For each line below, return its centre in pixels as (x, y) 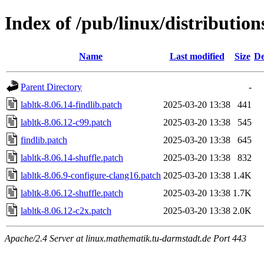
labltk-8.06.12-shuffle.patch (72, 193)
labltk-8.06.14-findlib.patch (71, 104)
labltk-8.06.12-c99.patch (66, 122)
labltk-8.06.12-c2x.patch (66, 210)
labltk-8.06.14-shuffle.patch (72, 157)
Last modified (197, 56)
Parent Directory (51, 87)
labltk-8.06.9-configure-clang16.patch (91, 175)
